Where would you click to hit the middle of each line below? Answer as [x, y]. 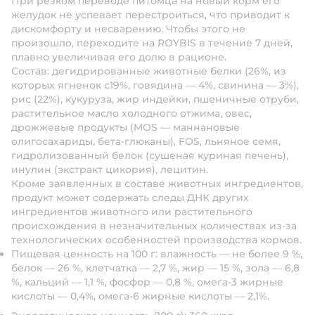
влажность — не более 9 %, [231, 254]
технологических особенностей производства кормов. [156, 240]
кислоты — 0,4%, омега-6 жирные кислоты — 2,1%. [140, 296]
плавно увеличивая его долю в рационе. [119, 57]
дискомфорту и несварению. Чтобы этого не [128, 29]
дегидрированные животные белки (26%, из [169, 71]
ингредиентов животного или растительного [132, 212]
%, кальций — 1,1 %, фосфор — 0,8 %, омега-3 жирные [147, 282]
